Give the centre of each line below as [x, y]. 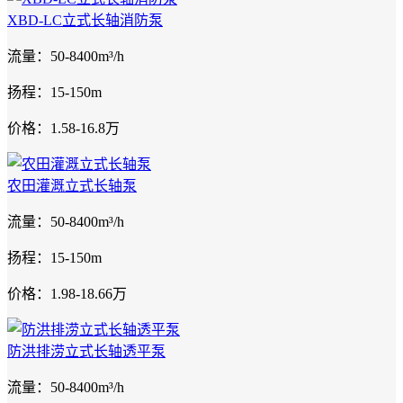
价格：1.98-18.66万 [67, 294]
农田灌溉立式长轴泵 [72, 186]
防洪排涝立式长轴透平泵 [86, 351]
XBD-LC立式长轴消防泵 [85, 20]
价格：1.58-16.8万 [63, 128]
